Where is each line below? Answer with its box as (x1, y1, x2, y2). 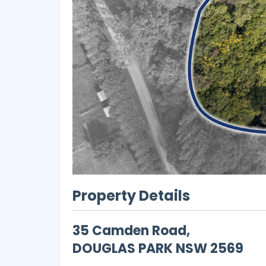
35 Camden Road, (72, 221, 190, 240)
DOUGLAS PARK (72, 239, 173, 258)
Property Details (72, 185, 190, 205)
